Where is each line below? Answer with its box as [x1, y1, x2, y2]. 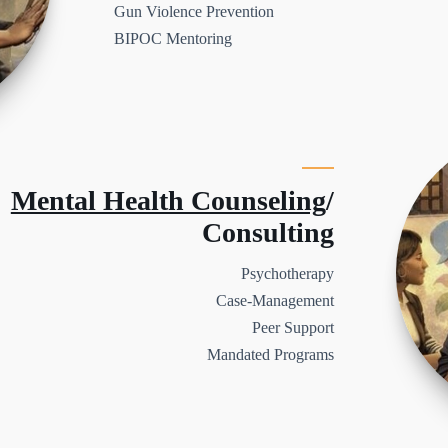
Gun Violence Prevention [114, 2, 275, 20]
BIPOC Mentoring [114, 29, 233, 47]
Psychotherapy [240, 264, 334, 282]
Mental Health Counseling [10, 184, 326, 216]
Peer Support [251, 318, 334, 336]
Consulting [201, 216, 334, 248]
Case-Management [215, 291, 334, 309]
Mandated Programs [206, 345, 334, 363]
